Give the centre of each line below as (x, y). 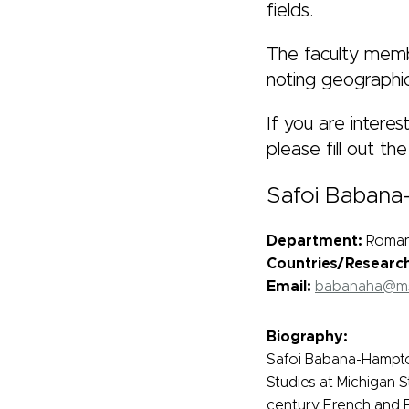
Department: (315, 241)
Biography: (307, 337)
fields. (290, 11)
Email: (289, 287)
